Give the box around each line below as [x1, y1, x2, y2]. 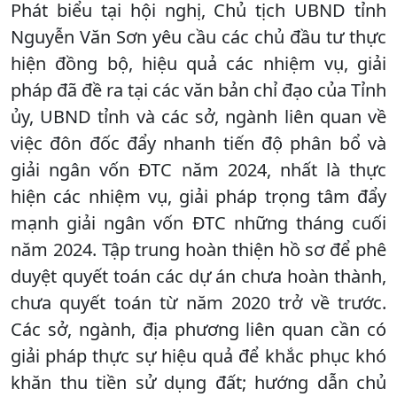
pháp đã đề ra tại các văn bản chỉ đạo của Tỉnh [11, 77, 386, 102]
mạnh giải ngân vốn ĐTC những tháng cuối [11, 210, 386, 235]
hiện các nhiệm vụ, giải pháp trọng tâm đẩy [11, 183, 386, 208]
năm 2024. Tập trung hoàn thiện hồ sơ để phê [11, 237, 386, 261]
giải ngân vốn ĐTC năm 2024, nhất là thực [11, 157, 386, 182]
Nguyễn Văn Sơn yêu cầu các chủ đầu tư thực [11, 24, 386, 49]
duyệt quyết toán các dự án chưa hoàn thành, [11, 263, 386, 288]
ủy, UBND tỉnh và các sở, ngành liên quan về [11, 104, 386, 128]
